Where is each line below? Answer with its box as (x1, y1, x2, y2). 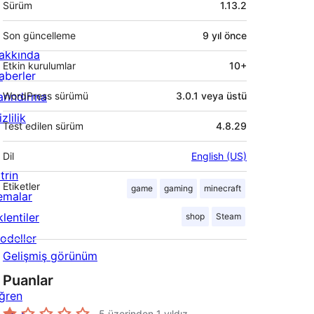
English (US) (191, 150, 247, 163)
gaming (164, 183, 193, 194)
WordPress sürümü (3, 90, 88, 102)
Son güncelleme (3, 29, 76, 42)
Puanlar (3, 272, 53, 289)
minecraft (204, 183, 241, 194)
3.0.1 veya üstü (176, 90, 247, 102)
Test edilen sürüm (3, 120, 83, 132)
